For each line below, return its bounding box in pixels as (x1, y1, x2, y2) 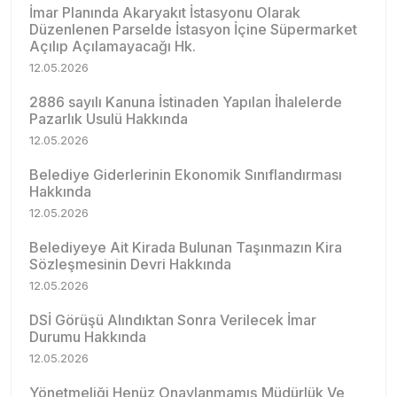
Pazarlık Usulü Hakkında (29, 110, 188, 128)
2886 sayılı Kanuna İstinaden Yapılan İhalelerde (29, 93, 342, 111)
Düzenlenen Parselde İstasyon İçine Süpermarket (29, 20, 357, 38)
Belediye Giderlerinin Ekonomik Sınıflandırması (29, 166, 342, 183)
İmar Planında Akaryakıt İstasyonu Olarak (29, 4, 300, 21)
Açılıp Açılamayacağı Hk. (29, 37, 196, 55)
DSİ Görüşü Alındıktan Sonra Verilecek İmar (29, 311, 316, 329)
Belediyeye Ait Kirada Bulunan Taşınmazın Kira (29, 238, 342, 256)
